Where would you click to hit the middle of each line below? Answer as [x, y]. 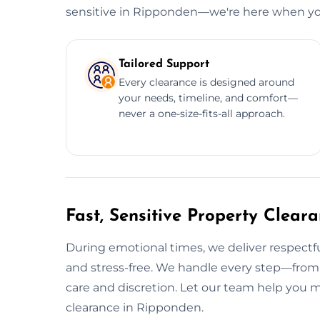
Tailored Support [164, 64]
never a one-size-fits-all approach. [202, 113]
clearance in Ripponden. [135, 307]
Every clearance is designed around [206, 82]
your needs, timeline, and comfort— [208, 97]
